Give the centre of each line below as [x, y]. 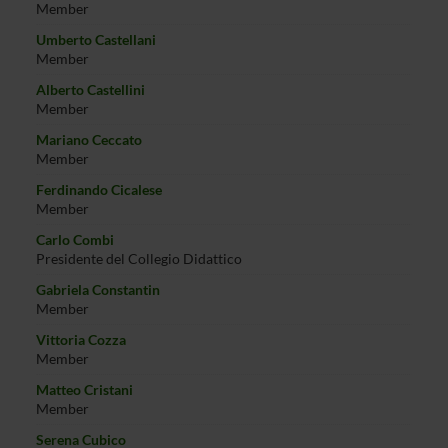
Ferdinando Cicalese [98, 189]
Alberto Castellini [90, 89]
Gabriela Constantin [97, 289]
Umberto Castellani [95, 39]
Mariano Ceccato [88, 139]
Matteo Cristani [84, 389]
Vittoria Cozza [80, 339]
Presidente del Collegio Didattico [138, 258]
